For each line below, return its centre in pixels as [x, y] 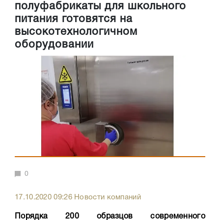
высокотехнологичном [76, 32]
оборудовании [54, 45]
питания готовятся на [74, 19]
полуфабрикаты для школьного [100, 7]
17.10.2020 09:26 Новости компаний [78, 197]
